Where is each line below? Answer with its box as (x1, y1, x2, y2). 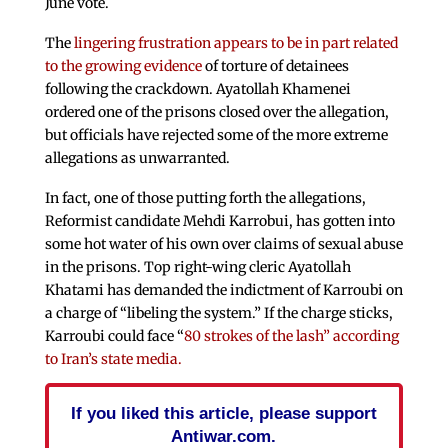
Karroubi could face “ (44, 326, 184, 345)
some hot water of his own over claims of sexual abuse (44, 234, 403, 253)
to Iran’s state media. (44, 349, 182, 368)
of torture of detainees (201, 56, 349, 75)
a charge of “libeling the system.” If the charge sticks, (44, 303, 393, 322)
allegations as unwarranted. (44, 148, 230, 167)
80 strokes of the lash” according (183, 326, 399, 345)
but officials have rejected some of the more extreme (44, 125, 388, 144)
